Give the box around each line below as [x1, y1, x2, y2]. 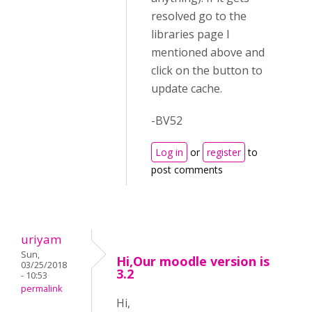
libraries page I [151, 26, 230, 42]
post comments [151, 163, 223, 177]
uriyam [21, 231, 62, 248]
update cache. [151, 81, 222, 97]
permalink [21, 283, 62, 295]
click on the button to [151, 63, 263, 79]
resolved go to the [151, 8, 247, 24]
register [207, 146, 241, 159]
